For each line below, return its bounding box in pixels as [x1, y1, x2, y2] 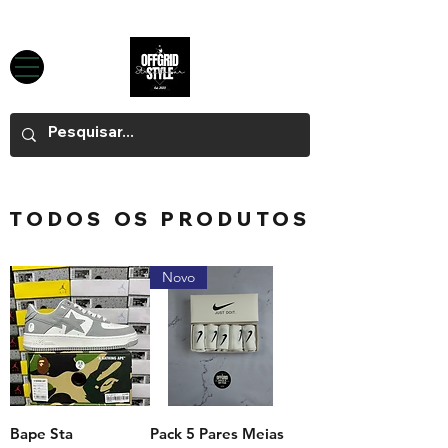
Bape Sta [10, 424, 73, 444]
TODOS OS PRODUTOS [9, 207, 311, 232]
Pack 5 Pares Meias [150, 424, 284, 444]
